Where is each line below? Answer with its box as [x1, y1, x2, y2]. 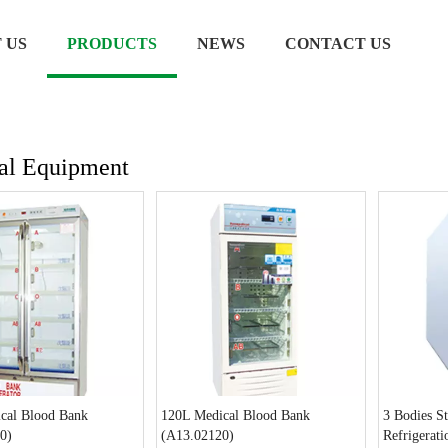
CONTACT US [285, 35, 391, 52]
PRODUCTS [67, 35, 157, 52]
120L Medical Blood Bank [161, 408, 310, 423]
